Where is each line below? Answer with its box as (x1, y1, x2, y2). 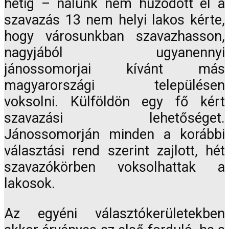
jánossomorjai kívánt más (4, 60, 225, 77)
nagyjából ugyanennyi (4, 44, 225, 61)
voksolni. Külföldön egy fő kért (4, 93, 225, 110)
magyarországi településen (4, 77, 225, 94)
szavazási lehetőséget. (4, 109, 225, 126)
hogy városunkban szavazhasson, (4, 28, 225, 44)
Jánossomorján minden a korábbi (4, 126, 225, 143)
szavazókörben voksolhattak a (4, 158, 225, 175)
